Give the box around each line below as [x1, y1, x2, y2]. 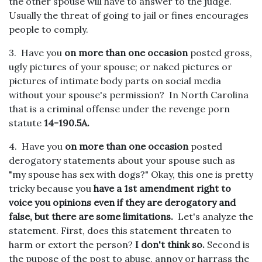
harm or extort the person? [9, 239, 135, 250]
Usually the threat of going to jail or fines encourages [9, 9, 249, 21]
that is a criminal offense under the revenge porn [9, 103, 230, 115]
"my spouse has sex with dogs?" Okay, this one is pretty [9, 168, 253, 180]
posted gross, [188, 47, 252, 58]
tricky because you [9, 182, 94, 194]
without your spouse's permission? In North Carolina [9, 89, 249, 101]
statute [9, 117, 44, 129]
